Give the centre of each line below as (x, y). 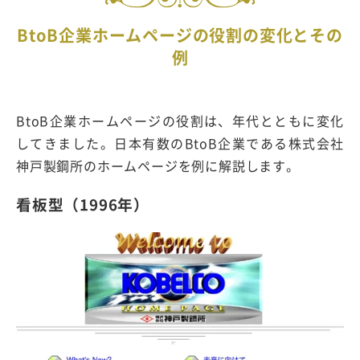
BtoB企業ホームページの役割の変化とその (180, 35)
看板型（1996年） (83, 205)
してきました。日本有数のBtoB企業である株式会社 (180, 143)
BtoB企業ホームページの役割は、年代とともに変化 (180, 120)
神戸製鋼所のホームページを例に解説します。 (158, 165)
